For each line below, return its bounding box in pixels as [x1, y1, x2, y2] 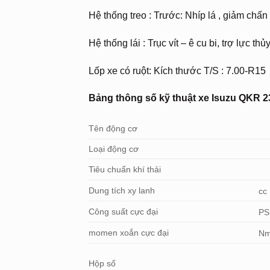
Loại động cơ [89, 144, 139, 154]
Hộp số [89, 259, 116, 269]
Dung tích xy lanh [89, 186, 155, 196]
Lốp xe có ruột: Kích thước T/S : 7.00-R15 [89, 65, 266, 76]
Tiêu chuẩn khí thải [89, 165, 161, 175]
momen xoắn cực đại [89, 228, 169, 238]
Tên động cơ [89, 124, 137, 134]
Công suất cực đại [89, 207, 158, 217]
